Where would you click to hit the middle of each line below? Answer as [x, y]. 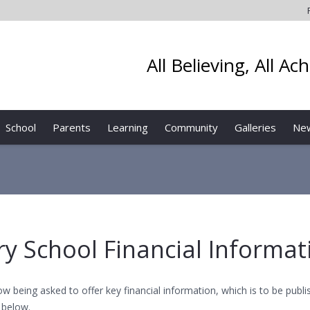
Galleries [256, 127]
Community [192, 127]
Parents [72, 127]
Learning [128, 127]
